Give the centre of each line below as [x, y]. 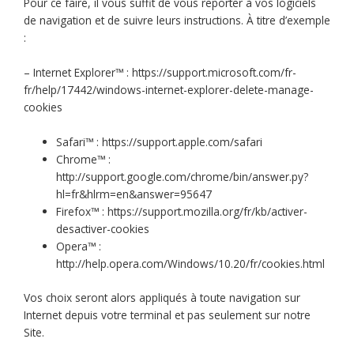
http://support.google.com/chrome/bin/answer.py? [183, 177]
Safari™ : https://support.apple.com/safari [160, 142]
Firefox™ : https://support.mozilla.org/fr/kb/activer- [182, 212]
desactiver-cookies [103, 229]
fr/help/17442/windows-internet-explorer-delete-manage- [169, 90]
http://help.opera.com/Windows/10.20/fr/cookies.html [191, 264]
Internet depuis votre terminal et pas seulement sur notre [167, 314]
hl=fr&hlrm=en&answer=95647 [134, 194]
